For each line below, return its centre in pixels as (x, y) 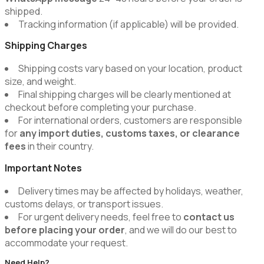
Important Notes (43, 168)
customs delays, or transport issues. (84, 204)
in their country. (60, 146)
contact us (209, 217)
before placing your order (65, 230)
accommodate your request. (66, 242)
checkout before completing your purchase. (100, 108)
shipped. (24, 11)
